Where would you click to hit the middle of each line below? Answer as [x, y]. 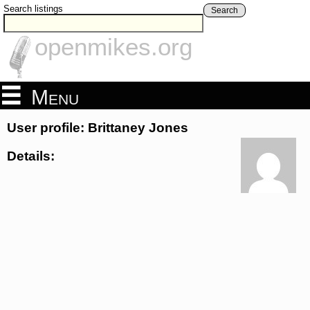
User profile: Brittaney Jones [98, 128]
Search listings [33, 9]
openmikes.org [113, 47]
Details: [31, 156]
